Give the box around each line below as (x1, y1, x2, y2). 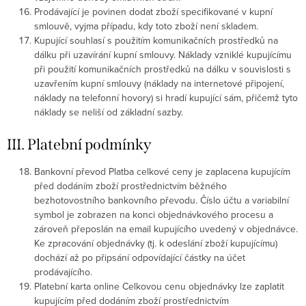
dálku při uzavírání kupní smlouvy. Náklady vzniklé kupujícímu (34, 48, 292, 61)
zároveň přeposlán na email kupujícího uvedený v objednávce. (34, 222, 298, 236)
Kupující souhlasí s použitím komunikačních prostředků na (34, 33, 278, 47)
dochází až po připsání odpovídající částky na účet (34, 251, 245, 264)
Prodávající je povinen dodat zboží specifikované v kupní (34, 5, 273, 18)
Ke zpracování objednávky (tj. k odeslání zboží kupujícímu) (34, 236, 277, 250)
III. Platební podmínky (7, 135, 152, 154)
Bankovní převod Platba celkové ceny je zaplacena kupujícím (34, 165, 290, 178)
